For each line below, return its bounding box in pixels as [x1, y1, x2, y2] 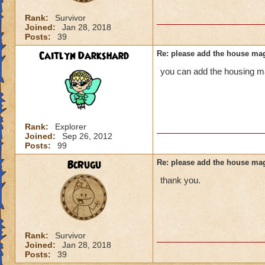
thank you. [160, 175, 201, 185]
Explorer [55, 122, 86, 131]
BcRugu [67, 158, 101, 172]
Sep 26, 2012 [62, 131, 112, 141]
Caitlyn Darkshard [39, 49, 129, 63]
